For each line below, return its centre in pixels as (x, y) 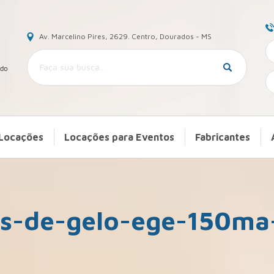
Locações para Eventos (119, 137)
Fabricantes (222, 137)
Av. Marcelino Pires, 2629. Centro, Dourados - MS (125, 36)
